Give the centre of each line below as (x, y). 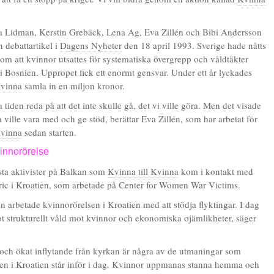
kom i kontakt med (216, 171)
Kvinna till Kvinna (143, 171)
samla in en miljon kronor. (73, 86)
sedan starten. (49, 132)
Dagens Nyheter (91, 45)
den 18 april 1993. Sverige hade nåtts (194, 45)
